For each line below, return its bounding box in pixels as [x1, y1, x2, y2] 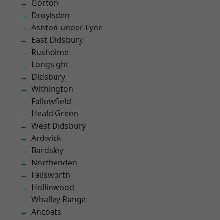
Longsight [31, 59, 69, 70]
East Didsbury [31, 34, 83, 45]
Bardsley [31, 145, 63, 156]
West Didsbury [31, 120, 86, 131]
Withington [31, 83, 73, 94]
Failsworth [31, 169, 70, 180]
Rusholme [31, 47, 69, 57]
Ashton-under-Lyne [31, 22, 103, 33]
